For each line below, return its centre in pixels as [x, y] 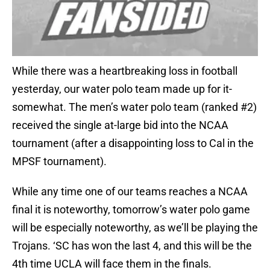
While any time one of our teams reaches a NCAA [130, 192]
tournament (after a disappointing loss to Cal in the [134, 143]
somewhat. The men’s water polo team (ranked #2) [134, 107]
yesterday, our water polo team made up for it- [122, 89]
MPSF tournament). [59, 162]
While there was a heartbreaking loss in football [125, 71]
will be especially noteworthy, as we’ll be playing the [135, 228]
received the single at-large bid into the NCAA [120, 125]
